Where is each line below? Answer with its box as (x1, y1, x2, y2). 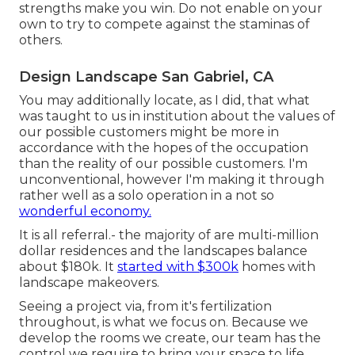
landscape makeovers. (19, 274, 159, 290)
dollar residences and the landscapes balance (19, 242, 307, 258)
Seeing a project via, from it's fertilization (19, 298, 272, 314)
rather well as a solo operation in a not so (19, 187, 274, 203)
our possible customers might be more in (19, 124, 279, 139)
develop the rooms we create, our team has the (19, 330, 321, 345)
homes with (239, 258, 315, 274)
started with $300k (117, 258, 239, 274)
